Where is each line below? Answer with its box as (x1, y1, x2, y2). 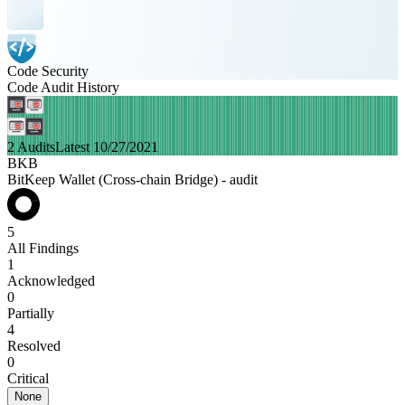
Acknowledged (7, 273, 95, 288)
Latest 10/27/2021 (55, 139, 158, 155)
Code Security (7, 63, 89, 79)
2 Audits (7, 139, 55, 155)
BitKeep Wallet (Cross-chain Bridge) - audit (7, 172, 258, 187)
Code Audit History (7, 80, 119, 95)
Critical (7, 371, 49, 386)
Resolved (7, 338, 61, 353)
